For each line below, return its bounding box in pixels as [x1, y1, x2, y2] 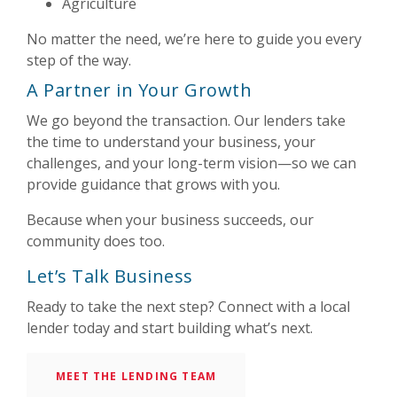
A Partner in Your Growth [27, 77, 252, 102]
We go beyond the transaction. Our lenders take [27, 110, 346, 130]
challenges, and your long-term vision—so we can [27, 152, 356, 173]
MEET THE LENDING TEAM [56, 368, 217, 384]
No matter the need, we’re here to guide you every [27, 28, 362, 49]
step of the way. [27, 50, 131, 70]
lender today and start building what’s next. [27, 317, 313, 338]
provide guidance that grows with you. [27, 174, 280, 194]
